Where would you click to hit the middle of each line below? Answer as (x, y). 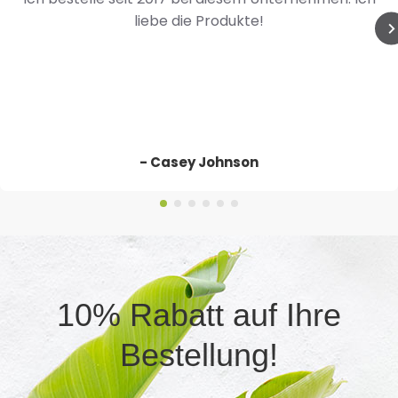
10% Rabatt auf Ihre (199, 315)
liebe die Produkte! (199, 21)
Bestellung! (199, 355)
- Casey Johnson (199, 162)
